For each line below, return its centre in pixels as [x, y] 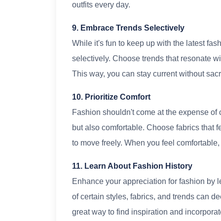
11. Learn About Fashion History [132, 166]
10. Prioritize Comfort [111, 97]
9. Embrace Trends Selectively [128, 28]
